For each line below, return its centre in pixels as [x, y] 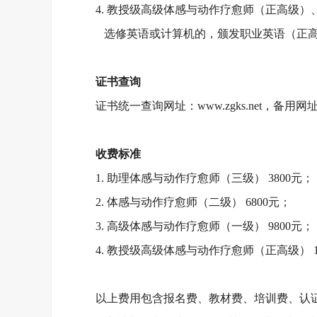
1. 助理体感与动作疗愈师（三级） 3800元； [205, 178]
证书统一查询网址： [147, 106]
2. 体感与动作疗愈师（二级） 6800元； [194, 202]
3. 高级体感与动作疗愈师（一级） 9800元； [205, 226]
